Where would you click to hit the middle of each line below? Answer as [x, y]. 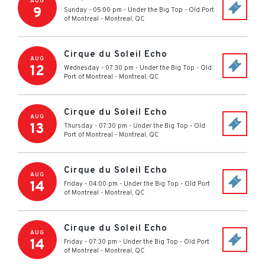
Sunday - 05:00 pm [93, 10]
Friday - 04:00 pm [91, 184]
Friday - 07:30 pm [91, 242]
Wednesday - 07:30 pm [99, 68]
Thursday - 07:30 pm [96, 126]
